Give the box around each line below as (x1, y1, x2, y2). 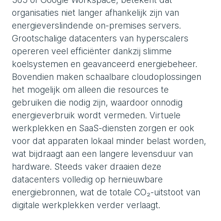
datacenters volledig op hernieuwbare (12, 174, 163, 184)
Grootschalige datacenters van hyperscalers (12, 33, 188, 43)
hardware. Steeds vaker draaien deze (12, 161, 161, 172)
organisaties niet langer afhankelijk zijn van (12, 7, 179, 18)
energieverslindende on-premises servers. (12, 20, 181, 31)
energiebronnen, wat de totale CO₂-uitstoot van (12, 187, 200, 197)
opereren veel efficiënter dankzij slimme (12, 46, 172, 56)
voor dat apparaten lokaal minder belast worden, (12, 136, 206, 146)
